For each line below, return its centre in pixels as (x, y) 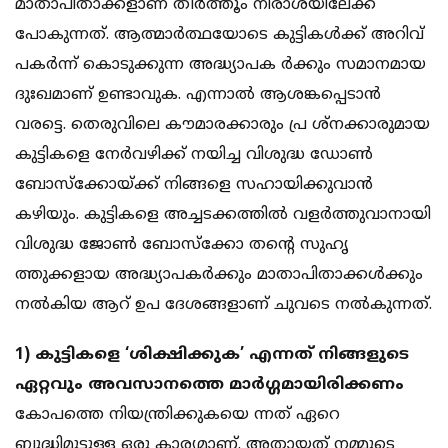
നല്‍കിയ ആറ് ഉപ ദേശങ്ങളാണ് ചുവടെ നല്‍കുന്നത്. (223, 305)
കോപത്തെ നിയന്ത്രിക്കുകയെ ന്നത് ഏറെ (177, 415)
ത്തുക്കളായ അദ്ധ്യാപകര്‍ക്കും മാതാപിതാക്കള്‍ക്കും (219, 275)
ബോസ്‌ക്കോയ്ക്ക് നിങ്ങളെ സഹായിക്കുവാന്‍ (194, 185)
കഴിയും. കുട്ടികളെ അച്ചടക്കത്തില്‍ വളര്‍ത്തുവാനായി (223, 215)
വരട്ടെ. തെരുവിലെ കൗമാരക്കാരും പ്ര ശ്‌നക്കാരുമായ (222, 125)
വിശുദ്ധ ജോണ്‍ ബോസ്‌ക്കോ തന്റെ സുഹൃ (182, 245)
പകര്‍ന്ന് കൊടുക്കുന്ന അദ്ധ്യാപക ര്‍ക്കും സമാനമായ (220, 65)
